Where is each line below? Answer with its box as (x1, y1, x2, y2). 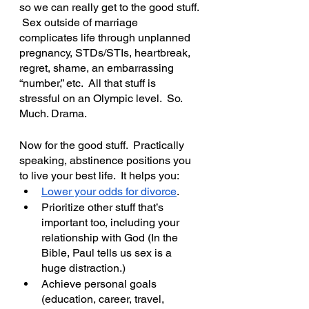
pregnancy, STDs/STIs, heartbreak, (19, 46, 193, 59)
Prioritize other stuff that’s (41, 201, 166, 214)
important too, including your (41, 216, 182, 229)
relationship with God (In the (41, 231, 181, 244)
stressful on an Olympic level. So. (19, 92, 185, 105)
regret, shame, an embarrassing (19, 61, 177, 74)
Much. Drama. (19, 107, 87, 120)
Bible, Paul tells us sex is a (41, 246, 175, 259)
